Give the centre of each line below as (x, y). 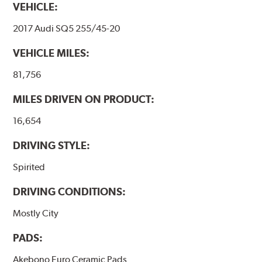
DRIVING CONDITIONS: (70, 192)
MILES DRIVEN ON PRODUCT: (84, 99)
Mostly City (36, 213)
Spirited (29, 167)
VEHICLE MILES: (51, 53)
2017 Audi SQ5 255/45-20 (67, 28)
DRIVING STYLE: (52, 146)
